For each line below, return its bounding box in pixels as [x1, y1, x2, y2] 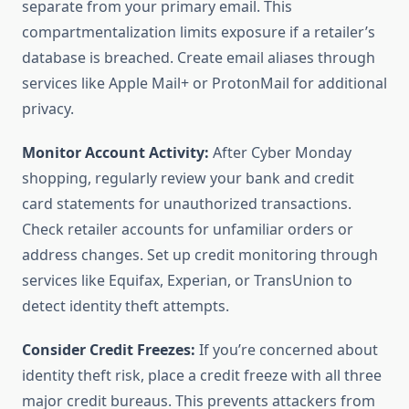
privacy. [22, 99, 74, 120]
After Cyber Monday [209, 142, 351, 163]
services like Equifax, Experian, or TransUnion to [22, 270, 352, 291]
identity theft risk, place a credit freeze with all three [22, 365, 382, 386]
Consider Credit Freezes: [22, 340, 195, 361]
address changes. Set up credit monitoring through [22, 245, 378, 266]
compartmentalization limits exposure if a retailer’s [22, 22, 375, 43]
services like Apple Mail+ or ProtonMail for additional [22, 73, 387, 94]
